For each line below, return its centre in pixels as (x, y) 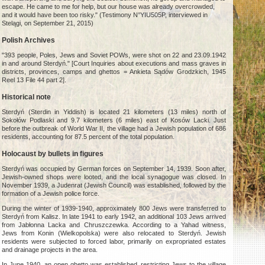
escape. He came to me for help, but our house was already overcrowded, (109, 7)
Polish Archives (29, 41)
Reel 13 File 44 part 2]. (34, 80)
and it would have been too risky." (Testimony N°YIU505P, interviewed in (105, 15)
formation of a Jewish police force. (51, 194)
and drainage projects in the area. (50, 250)
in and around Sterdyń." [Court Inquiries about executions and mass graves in (114, 64)
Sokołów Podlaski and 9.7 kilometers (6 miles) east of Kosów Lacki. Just (114, 120)
